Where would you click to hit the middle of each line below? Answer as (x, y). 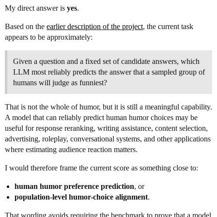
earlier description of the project (95, 26)
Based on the (26, 26)
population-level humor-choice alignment (81, 197)
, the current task (168, 26)
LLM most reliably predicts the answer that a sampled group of (109, 72)
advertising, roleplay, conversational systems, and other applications (108, 139)
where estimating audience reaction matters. (71, 149)
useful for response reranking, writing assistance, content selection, (106, 128)
